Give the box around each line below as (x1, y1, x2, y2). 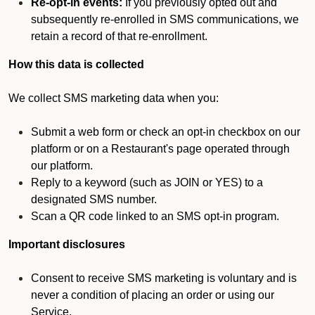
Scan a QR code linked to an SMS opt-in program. (31, 210, 279, 222)
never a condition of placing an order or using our (31, 289, 274, 301)
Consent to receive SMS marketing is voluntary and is (31, 272, 297, 284)
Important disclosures (8, 238, 125, 250)
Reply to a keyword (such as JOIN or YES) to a (31, 176, 263, 188)
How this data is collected (8, 58, 144, 70)
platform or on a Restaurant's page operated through (31, 143, 290, 155)
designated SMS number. (31, 193, 157, 205)
